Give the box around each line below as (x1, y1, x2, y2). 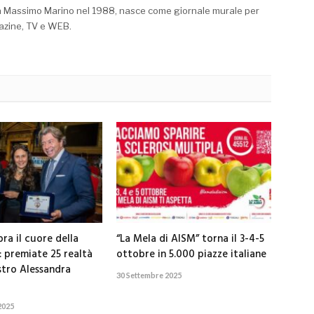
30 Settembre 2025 (116, 271, 182, 280)
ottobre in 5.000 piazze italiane (116, 246, 267, 264)
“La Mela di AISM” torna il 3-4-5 (116, 231, 265, 248)
